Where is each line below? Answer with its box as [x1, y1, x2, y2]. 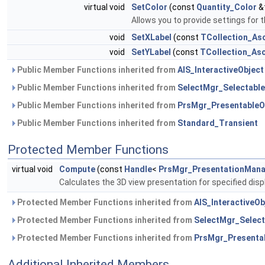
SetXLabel [131, 33, 172, 43]
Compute [59, 164, 95, 174]
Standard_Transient [177, 118, 258, 128]
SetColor [131, 2, 167, 12]
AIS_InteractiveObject [177, 65, 264, 75]
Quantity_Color [196, 2, 257, 12]
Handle [124, 164, 152, 174]
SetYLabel [131, 47, 171, 57]
